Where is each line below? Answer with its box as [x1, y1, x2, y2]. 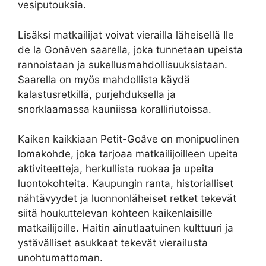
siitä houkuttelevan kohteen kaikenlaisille [18, 207, 213, 220]
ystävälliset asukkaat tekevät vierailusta [18, 237, 208, 249]
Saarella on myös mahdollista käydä [18, 73, 190, 85]
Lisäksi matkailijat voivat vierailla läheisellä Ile [18, 28, 234, 41]
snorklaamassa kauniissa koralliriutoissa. [18, 103, 211, 115]
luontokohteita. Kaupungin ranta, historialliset [18, 178, 233, 190]
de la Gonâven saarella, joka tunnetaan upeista [18, 43, 243, 56]
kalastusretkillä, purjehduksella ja [18, 88, 176, 100]
